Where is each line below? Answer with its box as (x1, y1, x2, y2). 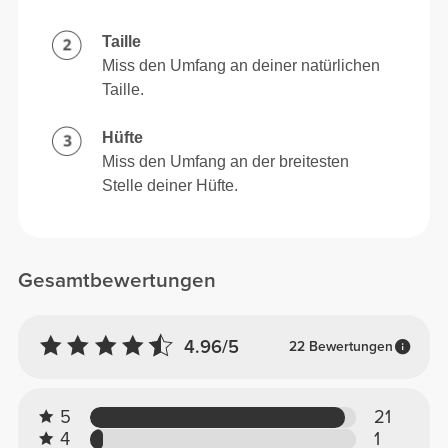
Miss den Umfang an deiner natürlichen (102, 56, 381, 74)
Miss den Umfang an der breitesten (102, 152, 350, 170)
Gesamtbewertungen (18, 268, 217, 294)
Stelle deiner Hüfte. (102, 176, 239, 194)
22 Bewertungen (288, 337, 393, 355)
